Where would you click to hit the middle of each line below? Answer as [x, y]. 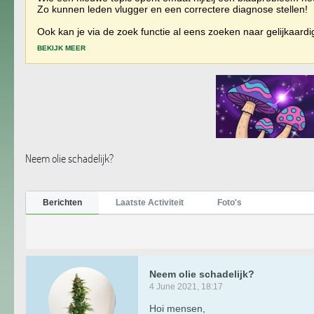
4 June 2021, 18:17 [186, 286]
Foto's [230, 202]
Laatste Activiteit [150, 202]
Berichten [62, 202]
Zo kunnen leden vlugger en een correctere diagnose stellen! [172, 9]
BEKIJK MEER [61, 48]
